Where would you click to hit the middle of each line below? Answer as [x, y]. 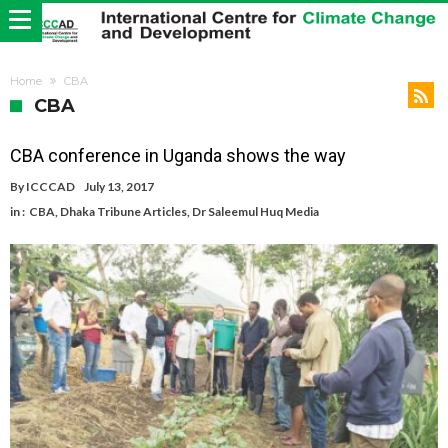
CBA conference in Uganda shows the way [178, 156]
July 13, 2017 [119, 187]
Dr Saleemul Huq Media [255, 212]
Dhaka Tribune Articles [123, 212]
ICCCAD [50, 187]
